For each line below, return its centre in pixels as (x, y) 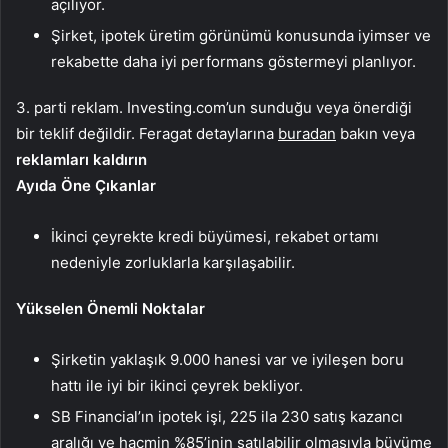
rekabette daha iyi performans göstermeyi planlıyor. (233, 62)
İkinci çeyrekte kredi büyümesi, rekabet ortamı (215, 237)
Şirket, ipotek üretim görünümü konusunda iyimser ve (241, 36)
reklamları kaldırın (81, 160)
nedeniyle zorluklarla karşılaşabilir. (173, 263)
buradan (307, 134)
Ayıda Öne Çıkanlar (86, 186)
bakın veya (375, 134)
